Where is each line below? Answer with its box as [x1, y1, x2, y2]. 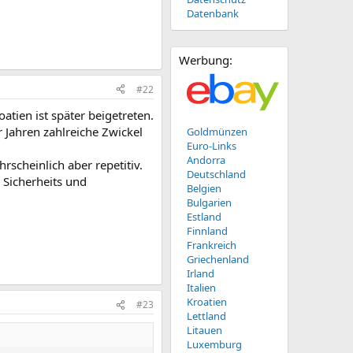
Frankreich [187, 238, 236, 252]
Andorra [187, 153, 225, 167]
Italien [187, 281, 216, 295]
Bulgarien [187, 195, 232, 210]
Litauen [187, 323, 222, 337]
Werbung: [179, 52, 232, 68]
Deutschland [187, 167, 246, 181]
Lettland [187, 309, 226, 323]
